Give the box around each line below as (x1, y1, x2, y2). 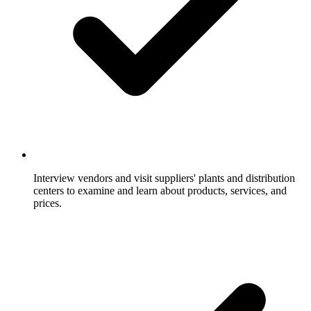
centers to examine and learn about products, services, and (33, 184, 287, 196)
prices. (33, 196, 62, 209)
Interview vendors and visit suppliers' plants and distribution (33, 171, 295, 184)
